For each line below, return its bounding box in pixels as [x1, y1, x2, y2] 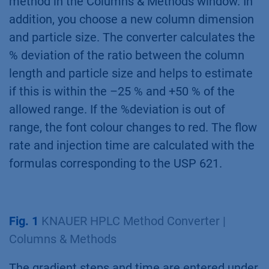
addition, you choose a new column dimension [9, 12, 254, 27]
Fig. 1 [9, 214, 38, 229]
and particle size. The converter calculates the [9, 30, 255, 45]
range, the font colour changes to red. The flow [9, 120, 257, 135]
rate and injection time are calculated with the [9, 138, 255, 153]
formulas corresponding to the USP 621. [9, 156, 222, 171]
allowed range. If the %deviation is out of [9, 102, 225, 117]
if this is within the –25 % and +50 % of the [9, 84, 235, 99]
